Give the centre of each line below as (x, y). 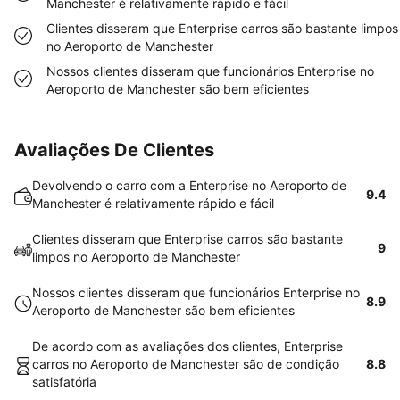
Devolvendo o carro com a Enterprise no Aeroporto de (189, 185)
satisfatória (64, 382)
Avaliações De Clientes (114, 150)
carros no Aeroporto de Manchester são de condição (186, 364)
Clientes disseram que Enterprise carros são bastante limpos (222, 28)
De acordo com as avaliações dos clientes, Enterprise (187, 346)
